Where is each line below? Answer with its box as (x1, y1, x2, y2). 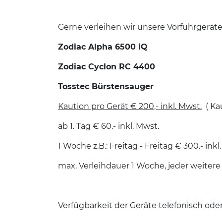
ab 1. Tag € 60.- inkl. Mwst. (58, 121, 161, 131)
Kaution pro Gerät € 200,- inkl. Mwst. (58, 102, 202, 111)
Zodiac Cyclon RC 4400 (58, 62, 155, 72)
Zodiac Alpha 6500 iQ (58, 42, 148, 52)
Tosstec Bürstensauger (58, 82, 154, 92)
